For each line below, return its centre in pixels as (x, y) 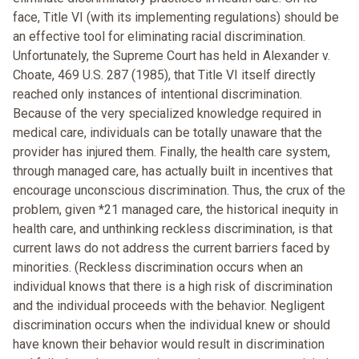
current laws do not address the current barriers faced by (171, 248)
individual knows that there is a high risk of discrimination (173, 287)
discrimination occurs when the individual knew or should (171, 325)
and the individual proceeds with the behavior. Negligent (169, 306)
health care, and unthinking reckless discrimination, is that (173, 229)
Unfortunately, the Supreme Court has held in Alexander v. (171, 56)
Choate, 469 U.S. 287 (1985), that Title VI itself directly (164, 75)
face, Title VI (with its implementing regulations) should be (176, 18)
